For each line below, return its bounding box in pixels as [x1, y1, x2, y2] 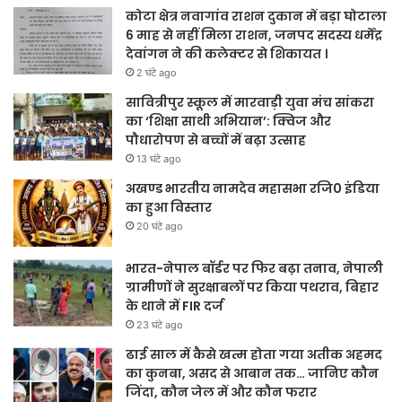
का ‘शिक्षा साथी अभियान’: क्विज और [126, 112, 331, 131]
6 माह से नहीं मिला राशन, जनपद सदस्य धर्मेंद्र [126, 26, 382, 45]
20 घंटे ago [136, 220, 183, 233]
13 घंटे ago [136, 153, 181, 166]
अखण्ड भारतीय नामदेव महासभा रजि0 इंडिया [126, 179, 380, 198]
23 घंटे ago [136, 319, 183, 332]
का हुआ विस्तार [126, 198, 212, 217]
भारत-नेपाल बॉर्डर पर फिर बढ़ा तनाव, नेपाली [126, 259, 383, 278]
